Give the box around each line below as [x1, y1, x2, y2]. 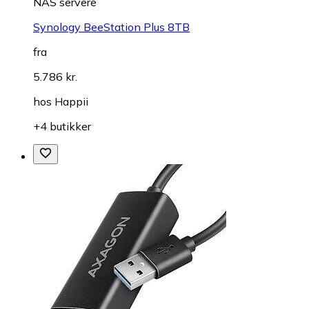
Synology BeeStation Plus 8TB [33, 19, 190, 34]
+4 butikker [33, 119, 91, 133]
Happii [54, 94, 88, 108]
